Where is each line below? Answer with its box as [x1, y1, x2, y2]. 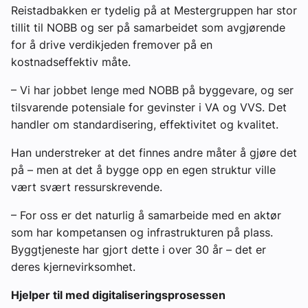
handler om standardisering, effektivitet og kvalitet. [11, 117, 278, 131]
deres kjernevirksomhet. [11, 259, 135, 274]
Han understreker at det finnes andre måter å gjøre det [11, 145, 297, 159]
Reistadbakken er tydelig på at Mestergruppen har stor [11, 3, 297, 17]
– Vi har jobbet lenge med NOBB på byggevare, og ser [11, 82, 294, 97]
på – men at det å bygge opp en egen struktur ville [11, 162, 276, 177]
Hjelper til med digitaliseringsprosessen [11, 287, 225, 302]
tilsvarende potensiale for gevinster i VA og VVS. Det [11, 100, 287, 114]
